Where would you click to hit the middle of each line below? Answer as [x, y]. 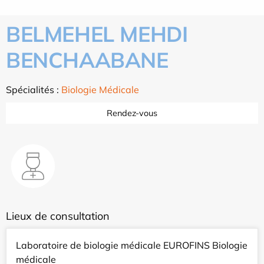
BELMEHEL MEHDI [97, 34]
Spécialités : [34, 90]
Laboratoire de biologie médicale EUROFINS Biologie [132, 245]
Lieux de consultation [58, 216]
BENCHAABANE [87, 60]
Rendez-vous [132, 113]
